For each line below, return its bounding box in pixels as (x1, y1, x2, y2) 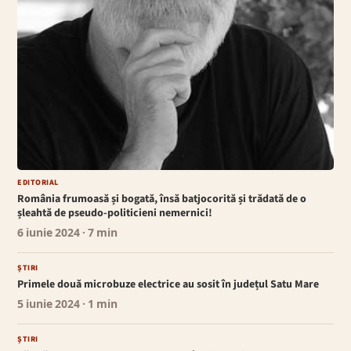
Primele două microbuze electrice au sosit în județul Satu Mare (17, 277, 320, 293)
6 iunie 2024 (17, 226, 81, 242)
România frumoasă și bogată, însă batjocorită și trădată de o (17, 191, 307, 208)
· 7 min (80, 226, 118, 242)
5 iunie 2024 (17, 297, 81, 313)
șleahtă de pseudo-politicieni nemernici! (17, 205, 213, 222)
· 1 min (80, 297, 118, 313)
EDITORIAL (17, 177, 59, 189)
